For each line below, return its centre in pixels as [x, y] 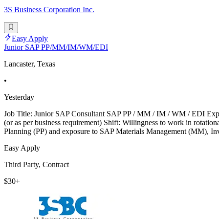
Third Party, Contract [36, 164]
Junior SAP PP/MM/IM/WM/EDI [56, 47]
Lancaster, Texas [30, 64]
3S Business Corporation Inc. [49, 10]
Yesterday [19, 97]
